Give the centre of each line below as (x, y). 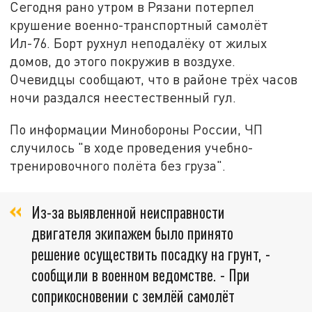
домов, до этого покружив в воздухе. (123, 61)
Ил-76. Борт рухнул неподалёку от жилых (139, 43)
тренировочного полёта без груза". (118, 165)
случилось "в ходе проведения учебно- (132, 147)
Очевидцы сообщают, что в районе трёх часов (154, 79)
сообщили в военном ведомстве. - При (141, 275)
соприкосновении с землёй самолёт (133, 296)
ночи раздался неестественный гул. (123, 97)
